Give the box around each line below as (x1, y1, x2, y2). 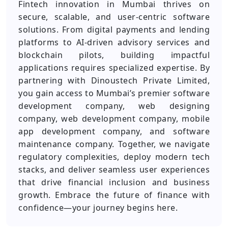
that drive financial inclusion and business (18, 177, 210, 188)
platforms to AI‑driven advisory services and (18, 37, 210, 48)
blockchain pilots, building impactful (18, 49, 210, 61)
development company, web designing (18, 100, 210, 111)
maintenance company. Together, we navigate (18, 138, 210, 150)
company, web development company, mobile (18, 113, 210, 124)
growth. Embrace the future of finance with (18, 189, 210, 201)
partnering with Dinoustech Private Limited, (18, 75, 210, 86)
